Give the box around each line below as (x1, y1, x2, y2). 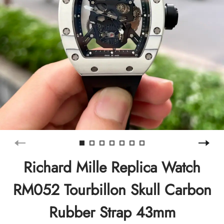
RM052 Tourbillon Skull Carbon (12, 178, 211, 200)
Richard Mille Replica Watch (23, 156, 200, 178)
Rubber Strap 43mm (48, 201, 175, 223)
